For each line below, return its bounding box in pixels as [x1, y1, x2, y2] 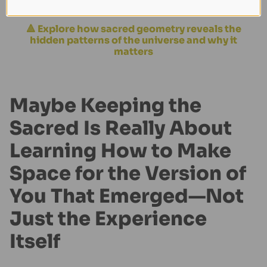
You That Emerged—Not [10, 184, 244, 209]
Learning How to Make [10, 139, 231, 163]
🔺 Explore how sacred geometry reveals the [26, 22, 241, 35]
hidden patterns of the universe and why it [30, 33, 237, 46]
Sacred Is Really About [10, 116, 232, 141]
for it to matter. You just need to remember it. [10, 1, 216, 14]
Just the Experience [10, 207, 207, 231]
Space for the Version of [10, 162, 246, 186]
